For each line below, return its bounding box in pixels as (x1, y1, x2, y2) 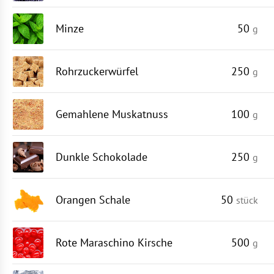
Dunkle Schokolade (56, 150, 147, 164)
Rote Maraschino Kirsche (56, 235, 172, 250)
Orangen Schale (56, 193, 130, 207)
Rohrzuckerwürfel (56, 64, 138, 78)
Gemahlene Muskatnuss (56, 107, 168, 121)
